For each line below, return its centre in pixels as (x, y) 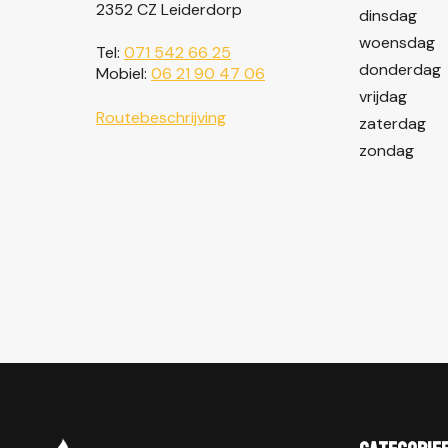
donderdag (399, 69)
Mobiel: (123, 73)
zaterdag (392, 123)
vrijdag (382, 96)
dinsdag (387, 15)
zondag (386, 150)
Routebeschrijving (161, 117)
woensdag (396, 42)
